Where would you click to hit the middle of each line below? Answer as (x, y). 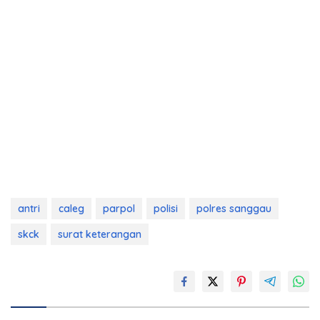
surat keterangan (100, 234)
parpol (119, 208)
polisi (166, 208)
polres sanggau (234, 208)
